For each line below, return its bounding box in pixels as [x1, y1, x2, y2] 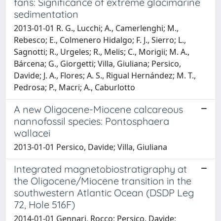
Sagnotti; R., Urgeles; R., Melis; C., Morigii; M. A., [14, 46, 189, 57]
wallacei [14, 127, 50, 139]
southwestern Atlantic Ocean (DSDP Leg [14, 186, 194, 199]
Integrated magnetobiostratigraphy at [14, 163, 187, 175]
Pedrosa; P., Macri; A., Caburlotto [14, 82, 135, 93]
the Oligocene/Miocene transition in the [14, 175, 191, 187]
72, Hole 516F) [14, 198, 75, 211]
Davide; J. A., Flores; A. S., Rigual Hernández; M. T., [14, 70, 196, 81]
